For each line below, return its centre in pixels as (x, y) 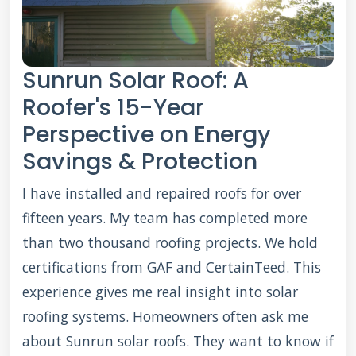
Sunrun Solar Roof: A (135, 80)
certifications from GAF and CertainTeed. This (172, 267)
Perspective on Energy (147, 134)
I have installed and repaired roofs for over (162, 193)
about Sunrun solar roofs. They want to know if (178, 341)
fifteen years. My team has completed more (165, 218)
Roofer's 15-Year (113, 107)
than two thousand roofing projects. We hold (170, 242)
